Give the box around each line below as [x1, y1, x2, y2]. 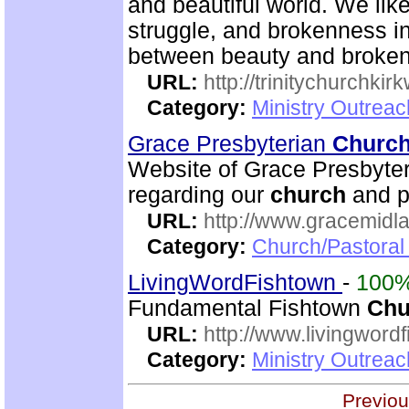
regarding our [128, 183, 270, 207]
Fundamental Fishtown [128, 296, 367, 320]
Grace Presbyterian [128, 131, 332, 156]
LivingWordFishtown [128, 270, 342, 295]
